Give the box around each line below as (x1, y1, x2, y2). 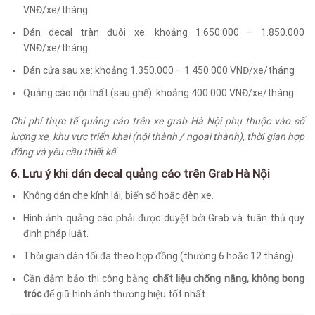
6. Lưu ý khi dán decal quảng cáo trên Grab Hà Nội (11, 167, 270, 181)
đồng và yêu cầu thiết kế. (11, 146, 118, 158)
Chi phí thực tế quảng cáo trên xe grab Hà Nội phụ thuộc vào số (11, 115, 304, 127)
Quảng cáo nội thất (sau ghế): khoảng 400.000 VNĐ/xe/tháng (23, 86, 295, 98)
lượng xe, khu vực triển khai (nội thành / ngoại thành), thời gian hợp (11, 131, 304, 143)
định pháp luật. (23, 227, 89, 239)
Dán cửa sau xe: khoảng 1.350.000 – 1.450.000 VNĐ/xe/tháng (23, 64, 295, 76)
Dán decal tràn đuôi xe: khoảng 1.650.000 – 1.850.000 (23, 26, 304, 38)
